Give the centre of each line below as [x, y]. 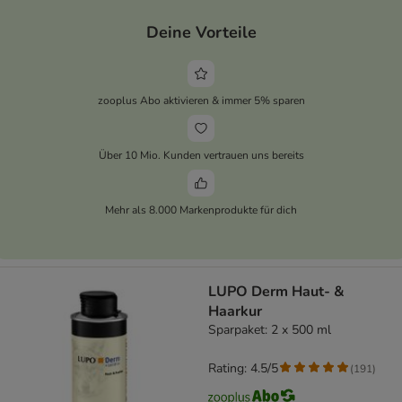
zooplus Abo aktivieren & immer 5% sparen [201, 100]
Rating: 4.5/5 [243, 369]
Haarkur [235, 312]
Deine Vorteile [201, 32]
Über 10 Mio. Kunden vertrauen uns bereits [201, 155]
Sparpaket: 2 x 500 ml [270, 330]
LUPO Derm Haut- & [276, 292]
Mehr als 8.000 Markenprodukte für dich [201, 210]
